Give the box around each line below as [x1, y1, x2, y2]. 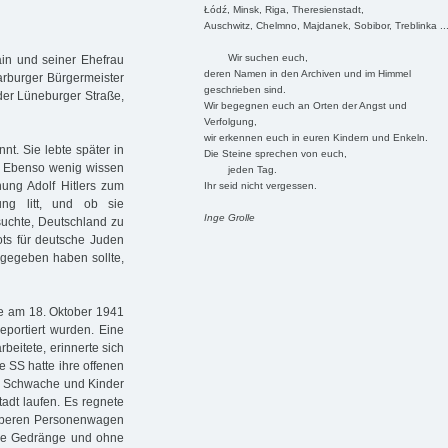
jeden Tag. [203, 163, 277, 175]
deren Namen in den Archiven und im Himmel [203, 67, 411, 79]
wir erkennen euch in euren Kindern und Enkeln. [203, 131, 428, 143]
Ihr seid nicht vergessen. [203, 179, 317, 191]
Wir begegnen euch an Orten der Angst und [203, 99, 407, 111]
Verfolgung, [203, 115, 257, 127]
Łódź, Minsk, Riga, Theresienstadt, [203, 3, 364, 15]
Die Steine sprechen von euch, [203, 147, 347, 159]
